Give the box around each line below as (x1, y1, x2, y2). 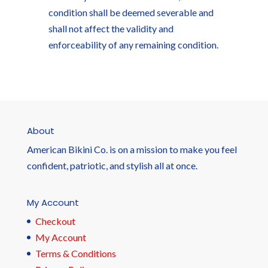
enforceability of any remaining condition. (48, 39, 218, 50)
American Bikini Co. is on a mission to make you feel (26, 144, 237, 155)
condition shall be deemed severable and (48, 7, 214, 18)
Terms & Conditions (35, 248, 116, 260)
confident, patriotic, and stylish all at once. (26, 160, 197, 171)
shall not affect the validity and (48, 23, 173, 34)
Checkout (35, 215, 75, 227)
